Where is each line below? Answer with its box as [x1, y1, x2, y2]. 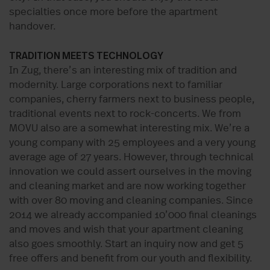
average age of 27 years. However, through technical [9, 152, 254, 163]
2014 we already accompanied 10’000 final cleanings [9, 210, 257, 221]
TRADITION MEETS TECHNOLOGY [9, 49, 163, 63]
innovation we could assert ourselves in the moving [9, 166, 251, 177]
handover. [9, 21, 55, 32]
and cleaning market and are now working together [9, 181, 246, 192]
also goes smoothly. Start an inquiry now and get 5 [9, 239, 243, 250]
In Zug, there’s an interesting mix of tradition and [9, 65, 237, 76]
